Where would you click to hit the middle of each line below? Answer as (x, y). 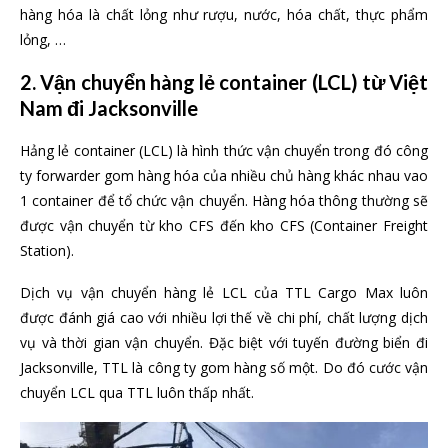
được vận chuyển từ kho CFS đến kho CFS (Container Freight (224, 226)
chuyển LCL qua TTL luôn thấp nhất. (137, 393)
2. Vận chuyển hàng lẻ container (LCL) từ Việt (224, 82)
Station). (47, 251)
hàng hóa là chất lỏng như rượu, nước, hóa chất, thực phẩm (224, 15)
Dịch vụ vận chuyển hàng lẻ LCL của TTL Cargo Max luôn (224, 293)
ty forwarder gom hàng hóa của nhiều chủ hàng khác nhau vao (224, 176)
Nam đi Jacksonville (109, 108)
